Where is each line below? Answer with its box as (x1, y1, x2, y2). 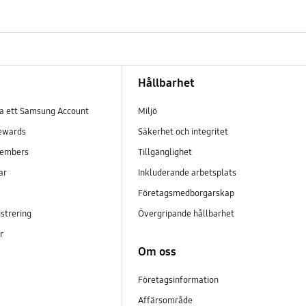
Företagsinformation (137, 275, 219, 286)
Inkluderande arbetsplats (137, 167, 236, 178)
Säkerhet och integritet (137, 126, 228, 137)
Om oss (137, 245, 176, 260)
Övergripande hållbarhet (137, 208, 236, 219)
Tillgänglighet (137, 146, 192, 158)
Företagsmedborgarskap (137, 187, 236, 199)
